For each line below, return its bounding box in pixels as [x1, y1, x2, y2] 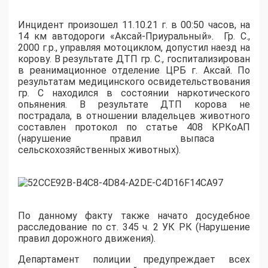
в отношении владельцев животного [75, 110, 250, 122]
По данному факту [18, 210, 121, 222]
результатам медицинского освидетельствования [18, 76, 250, 88]
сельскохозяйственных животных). [18, 144, 181, 156]
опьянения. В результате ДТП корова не [18, 99, 250, 111]
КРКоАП [212, 121, 250, 133]
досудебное [187, 210, 251, 222]
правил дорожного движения [18, 233, 151, 245]
